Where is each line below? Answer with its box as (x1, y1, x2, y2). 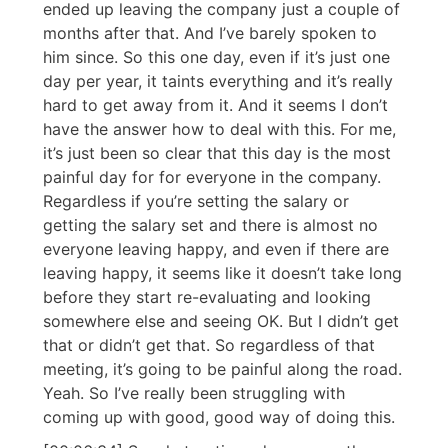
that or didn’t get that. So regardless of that (43, 335, 375, 356)
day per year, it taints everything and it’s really (43, 71, 393, 92)
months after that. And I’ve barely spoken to (43, 23, 377, 44)
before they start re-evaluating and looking (43, 287, 371, 308)
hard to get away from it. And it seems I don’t (43, 95, 388, 116)
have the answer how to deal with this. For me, (43, 119, 396, 140)
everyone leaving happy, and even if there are (43, 239, 389, 260)
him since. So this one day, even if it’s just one (43, 47, 390, 68)
